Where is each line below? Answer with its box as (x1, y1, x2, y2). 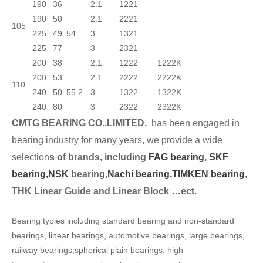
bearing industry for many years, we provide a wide (12, 134, 222, 145)
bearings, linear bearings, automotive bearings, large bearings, (12, 231, 245, 240)
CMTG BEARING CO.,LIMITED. (12, 117, 151, 128)
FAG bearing (146, 151, 204, 162)
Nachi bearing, (107, 168, 172, 179)
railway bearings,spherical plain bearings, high (12, 245, 183, 255)
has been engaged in (151, 117, 240, 128)
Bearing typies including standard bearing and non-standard (12, 216, 234, 225)
